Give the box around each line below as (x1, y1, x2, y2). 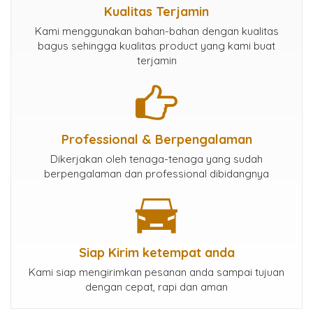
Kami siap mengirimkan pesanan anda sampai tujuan (29, 265, 284, 279)
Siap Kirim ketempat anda (78, 245, 235, 261)
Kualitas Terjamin (104, 3, 209, 20)
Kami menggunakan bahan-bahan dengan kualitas (34, 24, 279, 38)
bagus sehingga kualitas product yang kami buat (38, 39, 275, 53)
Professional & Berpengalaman (61, 131, 252, 148)
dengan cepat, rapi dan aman (85, 280, 228, 294)
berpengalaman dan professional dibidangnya (44, 167, 269, 181)
